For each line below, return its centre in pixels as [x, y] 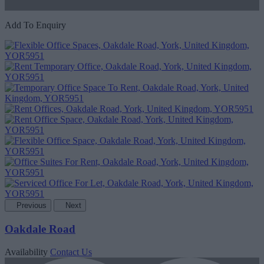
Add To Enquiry [35, 25]
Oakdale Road [40, 229]
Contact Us [71, 252]
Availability [26, 252]
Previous [32, 206]
